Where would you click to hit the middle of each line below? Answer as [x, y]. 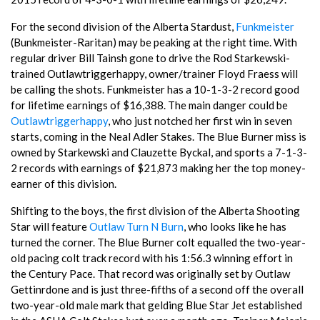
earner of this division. [64, 183]
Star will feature [50, 226]
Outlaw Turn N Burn [136, 226]
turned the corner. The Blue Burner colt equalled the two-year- [158, 242]
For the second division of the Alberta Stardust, [123, 26]
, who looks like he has [235, 226]
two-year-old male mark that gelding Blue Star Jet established [156, 305]
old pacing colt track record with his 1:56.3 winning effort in [152, 257]
